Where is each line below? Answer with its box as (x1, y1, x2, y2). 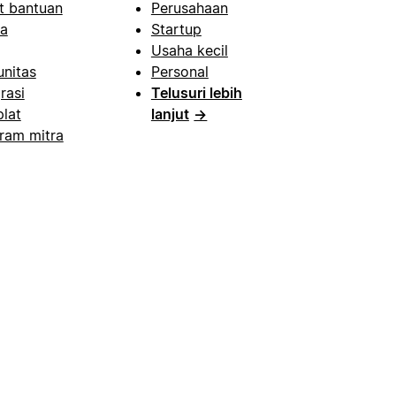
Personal (150, 63, 209, 81)
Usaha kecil (150, 42, 228, 60)
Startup (150, 20, 202, 39)
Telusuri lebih (150, 84, 242, 103)
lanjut (150, 105, 189, 124)
